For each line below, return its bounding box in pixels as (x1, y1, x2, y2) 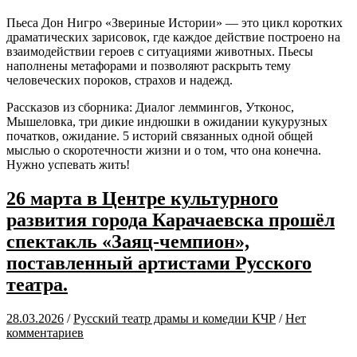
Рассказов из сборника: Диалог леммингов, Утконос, (6, 100, 294, 114)
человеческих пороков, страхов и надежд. (6, 73, 233, 87)
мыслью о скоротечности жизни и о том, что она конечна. (6, 143, 321, 157)
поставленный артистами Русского (6, 252, 312, 273)
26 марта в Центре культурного (6, 187, 278, 209)
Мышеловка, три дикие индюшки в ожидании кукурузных (6, 114, 328, 128)
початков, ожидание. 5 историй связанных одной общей (6, 128, 313, 143)
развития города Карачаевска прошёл (6, 209, 335, 230)
